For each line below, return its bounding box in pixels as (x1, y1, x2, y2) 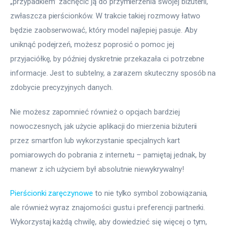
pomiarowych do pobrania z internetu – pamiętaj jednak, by (10, 150, 209, 159)
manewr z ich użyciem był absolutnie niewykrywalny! (10, 164, 184, 174)
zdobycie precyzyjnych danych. (10, 83, 113, 93)
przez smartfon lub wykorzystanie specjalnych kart (10, 135, 182, 145)
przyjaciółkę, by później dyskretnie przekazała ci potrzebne (10, 54, 207, 64)
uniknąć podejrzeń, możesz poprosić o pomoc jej (10, 40, 176, 50)
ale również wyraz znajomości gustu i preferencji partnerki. (10, 203, 208, 213)
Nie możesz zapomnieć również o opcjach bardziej (10, 107, 182, 117)
